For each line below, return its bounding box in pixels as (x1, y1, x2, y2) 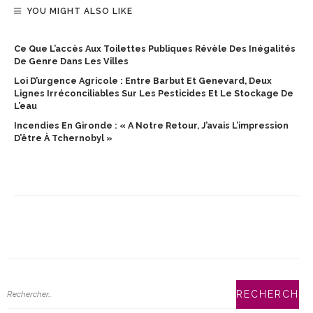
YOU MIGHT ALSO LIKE (27, 6, 133, 16)
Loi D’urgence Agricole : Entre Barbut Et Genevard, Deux (14, 75, 272, 86)
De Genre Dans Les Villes (14, 55, 129, 66)
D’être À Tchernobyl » (14, 132, 112, 143)
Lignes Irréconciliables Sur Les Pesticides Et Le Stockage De (14, 87, 293, 99)
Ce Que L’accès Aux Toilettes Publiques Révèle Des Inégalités (14, 43, 296, 54)
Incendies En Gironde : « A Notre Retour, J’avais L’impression (14, 119, 289, 131)
